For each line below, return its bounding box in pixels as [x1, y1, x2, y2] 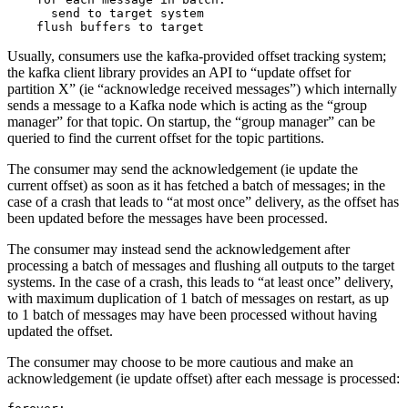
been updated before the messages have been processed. [7, 209, 328, 226]
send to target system [7, 5, 204, 20]
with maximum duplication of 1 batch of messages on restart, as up [7, 290, 389, 306]
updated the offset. [7, 322, 113, 339]
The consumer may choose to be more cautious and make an [7, 353, 353, 370]
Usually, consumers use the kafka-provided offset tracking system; [7, 47, 386, 64]
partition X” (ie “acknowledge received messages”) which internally [7, 80, 397, 97]
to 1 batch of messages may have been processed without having [7, 306, 377, 322]
